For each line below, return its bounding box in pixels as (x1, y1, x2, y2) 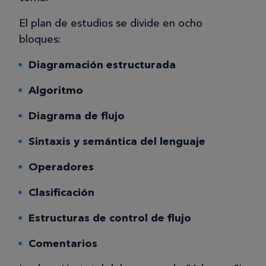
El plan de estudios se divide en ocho (19, 17, 202, 30)
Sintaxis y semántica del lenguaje (28, 135, 205, 148)
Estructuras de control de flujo (28, 211, 191, 225)
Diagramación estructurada (28, 58, 176, 72)
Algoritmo (28, 84, 83, 97)
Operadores (28, 160, 94, 174)
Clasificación (28, 186, 94, 199)
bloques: (19, 33, 61, 46)
